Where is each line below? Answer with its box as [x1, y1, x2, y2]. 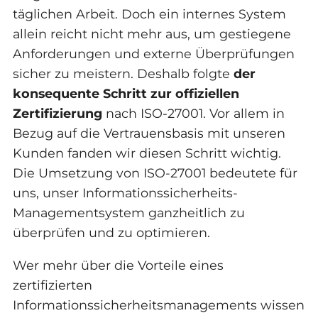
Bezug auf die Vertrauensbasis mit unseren [12, 125, 285, 141]
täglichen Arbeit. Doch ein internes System [12, 6, 286, 21]
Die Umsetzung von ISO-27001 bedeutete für [12, 165, 297, 180]
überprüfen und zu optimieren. [12, 224, 210, 240]
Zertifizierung [12, 105, 102, 121]
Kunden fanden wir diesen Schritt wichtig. [12, 145, 281, 160]
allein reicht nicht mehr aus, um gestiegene [12, 26, 291, 41]
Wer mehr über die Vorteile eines [12, 257, 224, 273]
